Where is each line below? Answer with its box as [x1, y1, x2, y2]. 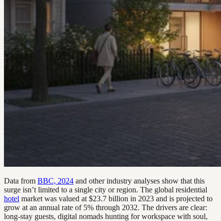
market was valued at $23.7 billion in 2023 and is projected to [19, 194, 213, 203]
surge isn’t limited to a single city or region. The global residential [4, 185, 207, 194]
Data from [4, 177, 37, 185]
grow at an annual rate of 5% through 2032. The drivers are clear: [4, 203, 207, 212]
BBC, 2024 [37, 177, 74, 185]
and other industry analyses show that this [74, 177, 205, 185]
